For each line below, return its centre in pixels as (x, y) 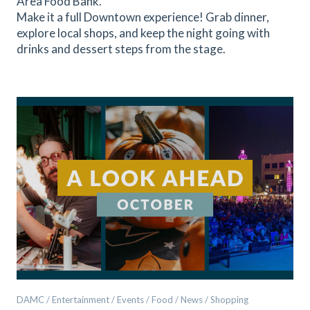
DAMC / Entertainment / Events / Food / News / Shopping (133, 300)
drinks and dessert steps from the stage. (121, 49)
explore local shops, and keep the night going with (143, 33)
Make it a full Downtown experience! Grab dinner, (143, 17)
